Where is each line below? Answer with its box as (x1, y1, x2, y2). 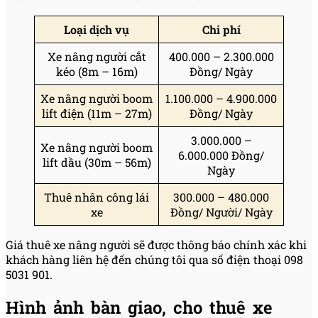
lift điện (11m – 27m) (41, 105, 152, 121)
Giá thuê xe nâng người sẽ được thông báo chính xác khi (6, 236, 307, 252)
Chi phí (202, 21, 241, 37)
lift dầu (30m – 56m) (42, 154, 151, 170)
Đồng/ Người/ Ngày (170, 204, 273, 219)
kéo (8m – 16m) (55, 63, 138, 79)
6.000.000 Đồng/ (178, 147, 264, 163)
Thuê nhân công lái (44, 189, 149, 204)
